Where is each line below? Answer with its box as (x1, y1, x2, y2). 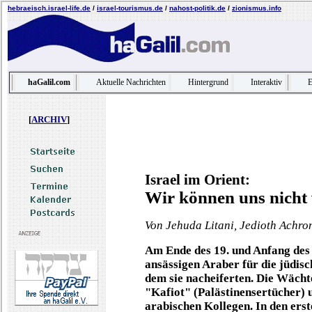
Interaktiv (251, 77, 282, 87)
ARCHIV (31, 114, 67, 125)
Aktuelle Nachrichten (96, 77, 166, 87)
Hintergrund (188, 77, 228, 87)
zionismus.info (232, 4, 281, 12)
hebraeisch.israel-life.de (8, 4, 91, 12)
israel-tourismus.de (97, 4, 163, 12)
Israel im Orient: (145, 172, 250, 187)
